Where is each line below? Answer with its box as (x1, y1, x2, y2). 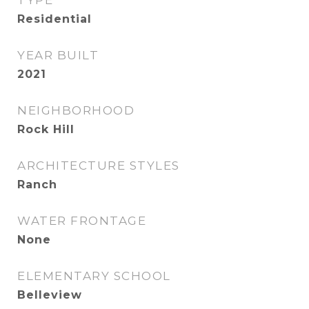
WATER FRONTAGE (17, 214, 146, 228)
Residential (17, 12, 92, 26)
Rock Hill (17, 123, 74, 136)
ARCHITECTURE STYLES (17, 159, 180, 172)
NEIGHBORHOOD (17, 103, 134, 117)
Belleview (17, 288, 82, 301)
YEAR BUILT (17, 48, 99, 62)
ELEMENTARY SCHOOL (17, 269, 171, 283)
